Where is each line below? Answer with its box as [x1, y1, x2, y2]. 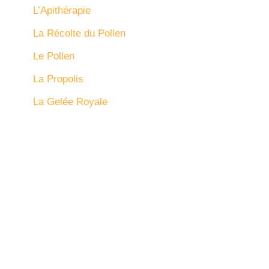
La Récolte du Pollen [33, 27, 125, 39]
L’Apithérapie [33, 4, 91, 16]
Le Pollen [33, 50, 74, 62]
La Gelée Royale [33, 95, 107, 107]
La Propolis [33, 73, 83, 85]
